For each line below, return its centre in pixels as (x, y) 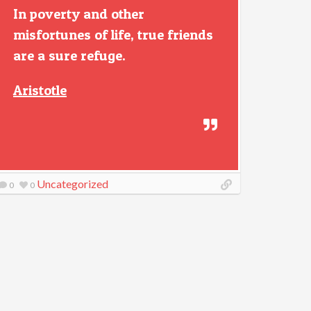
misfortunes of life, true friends (113, 35)
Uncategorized (73, 184)
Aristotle (40, 90)
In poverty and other (79, 14)
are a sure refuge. (69, 56)
